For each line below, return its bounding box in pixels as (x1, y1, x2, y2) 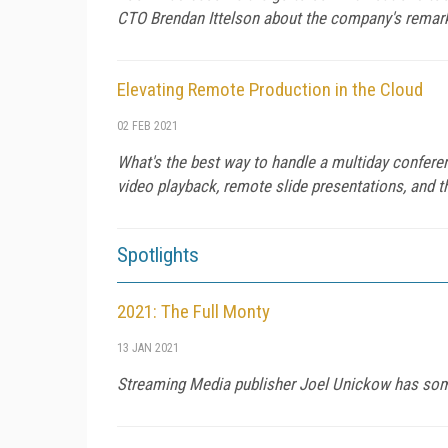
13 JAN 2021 (117, 340, 179, 355)
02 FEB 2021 (117, 118, 178, 133)
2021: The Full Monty (117, 299, 270, 323)
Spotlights (117, 242, 199, 267)
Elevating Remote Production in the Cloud (117, 77, 423, 101)
